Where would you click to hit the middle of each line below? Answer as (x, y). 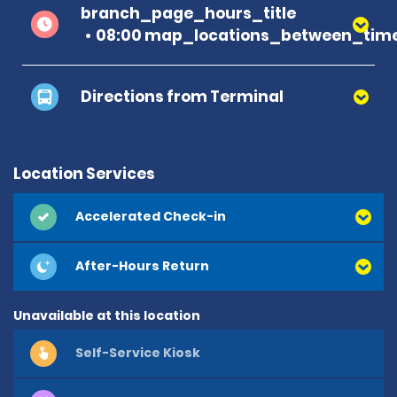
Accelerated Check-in (151, 217)
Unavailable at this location (107, 315)
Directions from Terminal (182, 96)
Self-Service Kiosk (138, 353)
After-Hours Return (142, 266)
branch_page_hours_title (188, 13)
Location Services (84, 173)
